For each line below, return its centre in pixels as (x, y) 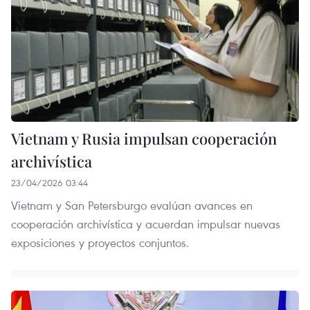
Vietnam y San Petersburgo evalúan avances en (132, 206)
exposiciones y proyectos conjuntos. (100, 243)
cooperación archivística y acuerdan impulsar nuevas (146, 224)
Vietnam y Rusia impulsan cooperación (144, 139)
